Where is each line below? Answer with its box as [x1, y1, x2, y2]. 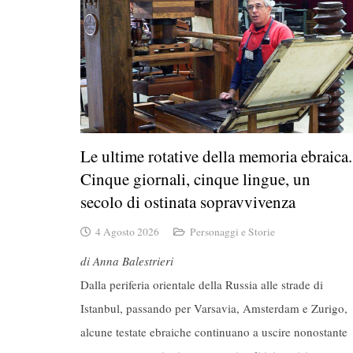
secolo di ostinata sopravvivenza [80, 191, 295, 214]
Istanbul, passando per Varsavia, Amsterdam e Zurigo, [80, 300, 347, 317]
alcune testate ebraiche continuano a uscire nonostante [80, 324, 347, 340]
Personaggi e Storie [189, 224, 275, 239]
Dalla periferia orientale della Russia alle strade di [80, 277, 323, 293]
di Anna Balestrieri [80, 253, 173, 269]
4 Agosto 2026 [95, 224, 160, 239]
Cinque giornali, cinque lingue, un [80, 168, 310, 191]
